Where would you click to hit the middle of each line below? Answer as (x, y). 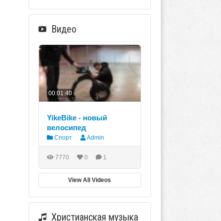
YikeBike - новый (77, 118)
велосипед (66, 128)
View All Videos (90, 180)
